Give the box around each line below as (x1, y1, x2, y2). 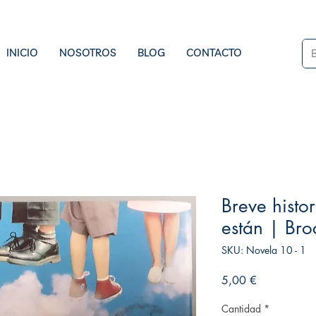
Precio (256, 272, 286, 287)
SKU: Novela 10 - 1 (221, 243, 306, 257)
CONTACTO (186, 46, 242, 59)
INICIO (6, 46, 38, 59)
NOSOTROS (59, 46, 116, 59)
